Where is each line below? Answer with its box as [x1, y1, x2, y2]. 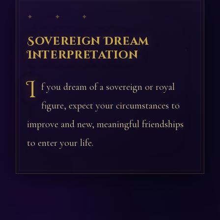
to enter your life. [27, 137, 93, 149]
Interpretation [27, 48, 138, 62]
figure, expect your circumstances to [41, 100, 180, 111]
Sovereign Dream [27, 34, 149, 49]
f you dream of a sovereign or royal [41, 81, 175, 93]
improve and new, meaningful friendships [27, 118, 184, 130]
